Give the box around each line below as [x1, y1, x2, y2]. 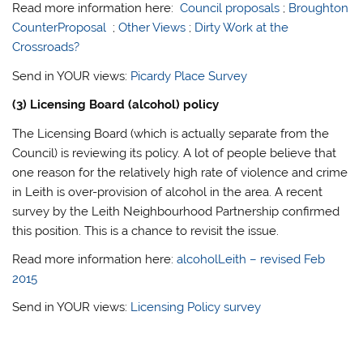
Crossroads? [12, 40, 80, 55]
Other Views [118, 20, 186, 36]
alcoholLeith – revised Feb [177, 252, 326, 267]
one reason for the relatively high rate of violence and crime [12, 164, 348, 180]
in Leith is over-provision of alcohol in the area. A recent [12, 184, 323, 199]
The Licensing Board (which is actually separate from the [12, 126, 330, 141]
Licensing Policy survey [130, 300, 265, 315]
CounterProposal [12, 20, 107, 36]
